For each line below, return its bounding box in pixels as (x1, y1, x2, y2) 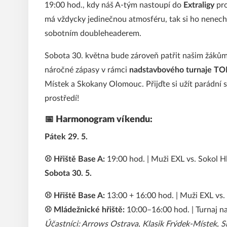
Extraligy (183, 1, 214, 9)
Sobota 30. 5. (45, 169, 92, 177)
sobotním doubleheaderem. (45, 29, 141, 37)
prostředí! (45, 94, 79, 102)
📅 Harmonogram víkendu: (45, 115, 153, 124)
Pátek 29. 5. (45, 133, 88, 141)
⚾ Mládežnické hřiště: (45, 206, 125, 214)
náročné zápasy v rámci (45, 66, 129, 74)
